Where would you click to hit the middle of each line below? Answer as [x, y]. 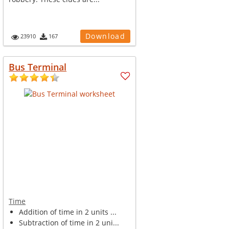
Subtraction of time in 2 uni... [69, 223]
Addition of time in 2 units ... [68, 212]
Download [105, 36]
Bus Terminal [38, 67]
